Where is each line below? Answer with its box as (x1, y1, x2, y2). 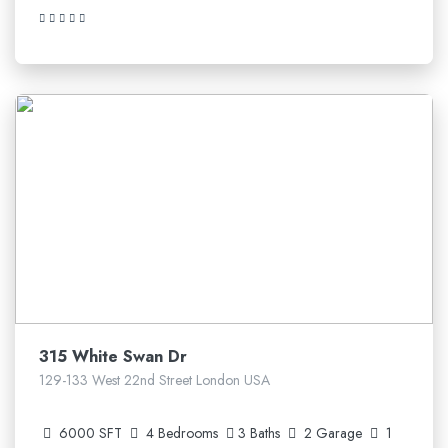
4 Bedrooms (146, 423, 218, 443)
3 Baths (238, 423, 284, 443)
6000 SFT (55, 423, 126, 443)
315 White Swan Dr (39, 345, 187, 368)
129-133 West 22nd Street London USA (39, 370, 270, 390)
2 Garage (304, 423, 366, 443)
